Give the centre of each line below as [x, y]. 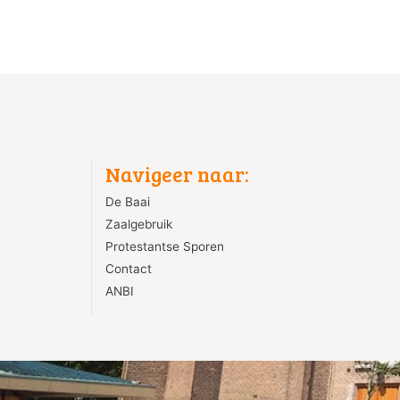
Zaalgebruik [139, 224]
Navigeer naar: [177, 174]
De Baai [128, 202]
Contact [129, 269]
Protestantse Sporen [165, 246]
